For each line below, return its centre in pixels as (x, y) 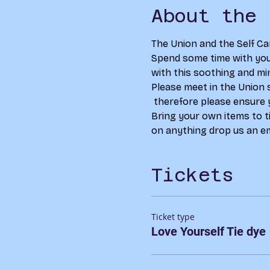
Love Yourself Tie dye (208, 231)
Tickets (192, 175)
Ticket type (173, 217)
